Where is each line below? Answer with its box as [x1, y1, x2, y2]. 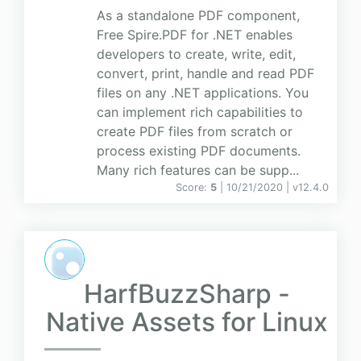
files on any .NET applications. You [97, 85, 309, 102]
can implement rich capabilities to [97, 104, 303, 121]
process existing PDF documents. [97, 143, 301, 160]
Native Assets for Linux [45, 306, 328, 338]
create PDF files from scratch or [97, 123, 293, 140]
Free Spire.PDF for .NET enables [97, 27, 293, 44]
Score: [176, 181, 210, 194]
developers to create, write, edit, [97, 46, 296, 63]
